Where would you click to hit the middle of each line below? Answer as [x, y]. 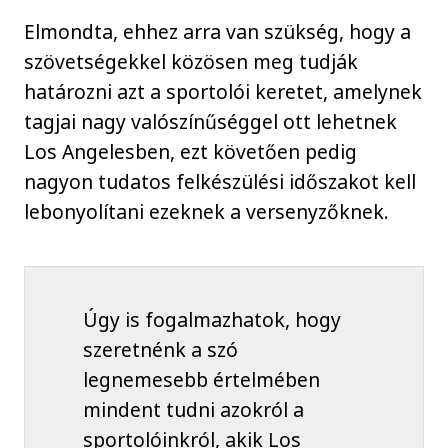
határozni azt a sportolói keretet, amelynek [223, 92]
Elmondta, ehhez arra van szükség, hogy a [218, 32]
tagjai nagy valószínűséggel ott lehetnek [211, 122]
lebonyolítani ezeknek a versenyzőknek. [207, 212]
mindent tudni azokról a [193, 410]
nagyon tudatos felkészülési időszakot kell [220, 182]
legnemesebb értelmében [201, 380]
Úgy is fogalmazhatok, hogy [211, 320]
